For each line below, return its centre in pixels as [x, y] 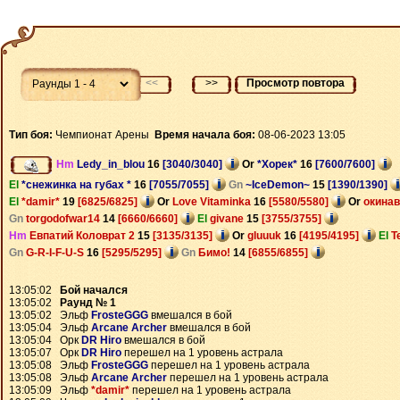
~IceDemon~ [279, 184]
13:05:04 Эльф [50, 328]
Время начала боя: [205, 135]
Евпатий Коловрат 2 [83, 235]
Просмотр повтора [296, 83]
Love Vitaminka [213, 201]
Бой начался [94, 290]
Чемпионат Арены [104, 135]
